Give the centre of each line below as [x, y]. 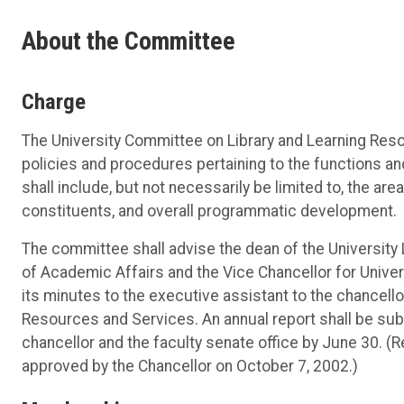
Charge [54, 102]
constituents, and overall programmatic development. [209, 211]
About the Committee [129, 41]
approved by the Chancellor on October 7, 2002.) [190, 367]
